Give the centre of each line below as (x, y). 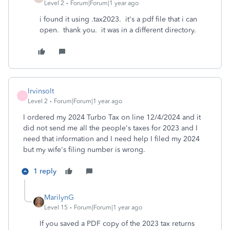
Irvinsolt (41, 91)
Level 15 (56, 207)
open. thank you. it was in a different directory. (118, 30)
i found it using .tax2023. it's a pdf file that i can (118, 19)
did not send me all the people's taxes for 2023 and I (110, 128)
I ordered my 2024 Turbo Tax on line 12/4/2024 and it (112, 117)
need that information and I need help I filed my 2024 (111, 139)
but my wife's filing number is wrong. (84, 150)
